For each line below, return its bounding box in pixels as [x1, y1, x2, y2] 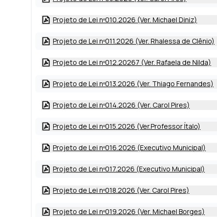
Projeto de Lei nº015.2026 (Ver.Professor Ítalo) [53, 122, 201, 131]
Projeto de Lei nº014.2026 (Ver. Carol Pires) [53, 100, 190, 109]
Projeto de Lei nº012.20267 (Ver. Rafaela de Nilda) [53, 58, 211, 67]
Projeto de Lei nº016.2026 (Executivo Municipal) [53, 143, 206, 152]
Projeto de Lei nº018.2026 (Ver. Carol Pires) [53, 186, 189, 195]
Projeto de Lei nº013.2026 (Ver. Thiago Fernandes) [53, 79, 214, 88]
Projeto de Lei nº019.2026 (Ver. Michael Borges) [53, 207, 205, 216]
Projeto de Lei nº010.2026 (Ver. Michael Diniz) [53, 15, 197, 24]
